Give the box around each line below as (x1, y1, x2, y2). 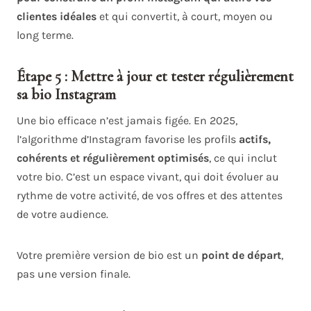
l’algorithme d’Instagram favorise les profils (17, 133, 239, 146)
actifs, (239, 133, 271, 146)
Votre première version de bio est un (17, 249, 201, 262)
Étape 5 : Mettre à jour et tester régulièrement (17, 67, 294, 86)
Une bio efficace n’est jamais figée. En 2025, (17, 114, 237, 128)
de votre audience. (17, 208, 108, 221)
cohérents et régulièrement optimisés (17, 151, 209, 165)
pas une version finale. (17, 267, 131, 281)
